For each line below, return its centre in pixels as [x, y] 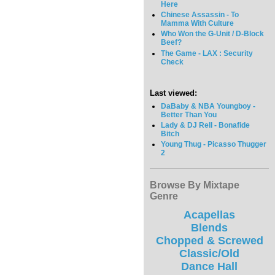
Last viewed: [173, 93]
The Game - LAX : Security [207, 53]
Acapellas [209, 215]
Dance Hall [209, 267]
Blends [209, 228]
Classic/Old [209, 254]
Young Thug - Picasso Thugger [214, 144]
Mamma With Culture [198, 24]
